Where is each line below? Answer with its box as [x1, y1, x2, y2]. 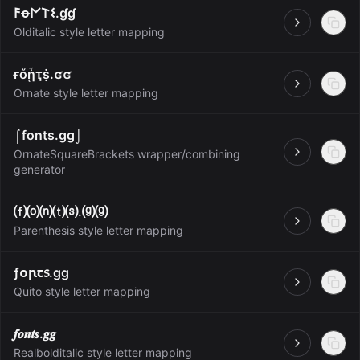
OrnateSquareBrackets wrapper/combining [14, 147, 240, 161]
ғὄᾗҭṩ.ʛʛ [14, 66, 72, 82]
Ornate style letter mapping [14, 86, 158, 100]
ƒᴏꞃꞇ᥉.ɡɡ [14, 264, 69, 280]
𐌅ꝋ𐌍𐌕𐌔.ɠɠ [14, 5, 76, 21]
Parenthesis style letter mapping [14, 223, 183, 237]
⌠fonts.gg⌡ [14, 127, 83, 143]
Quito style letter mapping [14, 284, 150, 298]
